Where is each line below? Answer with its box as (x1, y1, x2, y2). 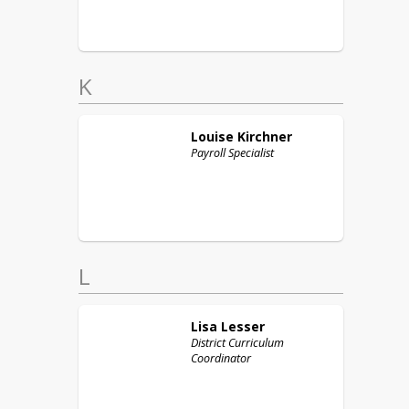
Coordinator (191, 351, 251, 366)
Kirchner (237, 128, 292, 145)
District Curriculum (191, 335, 284, 351)
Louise (191, 128, 234, 145)
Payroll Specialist (191, 145, 274, 161)
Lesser (221, 318, 265, 335)
